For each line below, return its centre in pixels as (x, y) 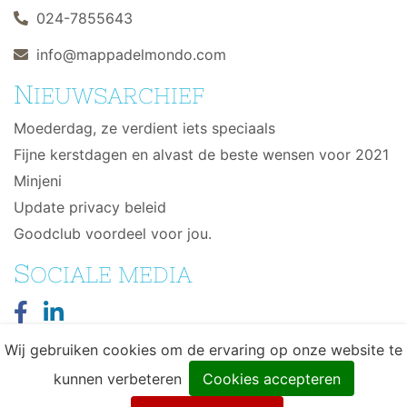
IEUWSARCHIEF (119, 96)
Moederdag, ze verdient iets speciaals (144, 129)
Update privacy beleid (90, 208)
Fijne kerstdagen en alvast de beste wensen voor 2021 (201, 155)
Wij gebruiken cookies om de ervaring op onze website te (203, 350)
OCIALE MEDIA (111, 275)
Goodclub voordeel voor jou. (113, 234)
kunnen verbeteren (117, 378)
